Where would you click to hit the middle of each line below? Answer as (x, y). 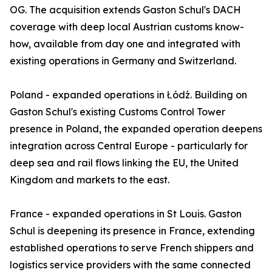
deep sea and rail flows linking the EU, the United (124, 163)
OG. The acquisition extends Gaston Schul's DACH (125, 10)
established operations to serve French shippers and (132, 248)
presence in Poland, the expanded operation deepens (136, 129)
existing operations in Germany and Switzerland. (123, 61)
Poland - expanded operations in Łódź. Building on (128, 95)
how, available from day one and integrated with (125, 44)
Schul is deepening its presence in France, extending (132, 231)
